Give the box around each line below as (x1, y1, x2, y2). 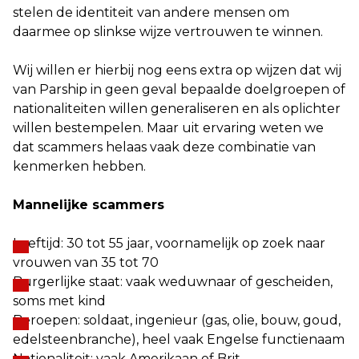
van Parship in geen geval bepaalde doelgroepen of (13, 82, 345, 97)
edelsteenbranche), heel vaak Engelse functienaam (13, 332, 345, 347)
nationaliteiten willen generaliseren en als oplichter (13, 101, 341, 116)
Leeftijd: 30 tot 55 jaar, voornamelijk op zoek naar (13, 236, 325, 251)
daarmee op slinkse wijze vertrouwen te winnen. (13, 24, 323, 39)
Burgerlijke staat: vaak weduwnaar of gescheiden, (13, 274, 333, 289)
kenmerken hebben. (13, 159, 146, 174)
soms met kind (13, 293, 106, 309)
